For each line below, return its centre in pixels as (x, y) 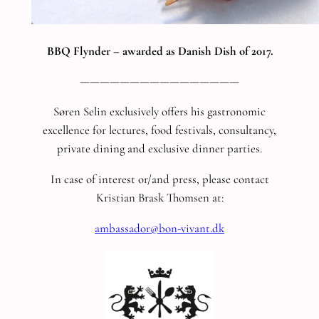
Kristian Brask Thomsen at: (159, 198)
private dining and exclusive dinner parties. (159, 149)
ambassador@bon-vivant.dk (159, 228)
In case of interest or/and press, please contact (159, 179)
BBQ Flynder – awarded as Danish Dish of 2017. (159, 51)
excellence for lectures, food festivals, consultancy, (159, 130)
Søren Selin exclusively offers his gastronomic (159, 112)
